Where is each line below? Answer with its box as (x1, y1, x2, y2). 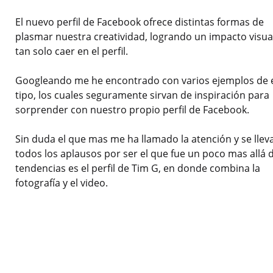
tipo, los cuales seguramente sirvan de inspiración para (15, 88, 269, 102)
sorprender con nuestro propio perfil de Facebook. (15, 103, 249, 117)
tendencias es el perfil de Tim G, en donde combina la (15, 161, 260, 175)
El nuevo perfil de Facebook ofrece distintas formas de (15, 15, 264, 29)
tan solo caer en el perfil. (15, 44, 128, 58)
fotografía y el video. (15, 176, 108, 190)
